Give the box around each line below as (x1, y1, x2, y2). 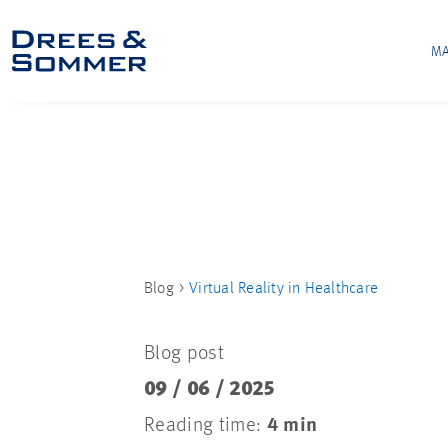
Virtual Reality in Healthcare (189, 281, 379, 297)
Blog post (144, 344, 224, 364)
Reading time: (144, 416, 267, 436)
